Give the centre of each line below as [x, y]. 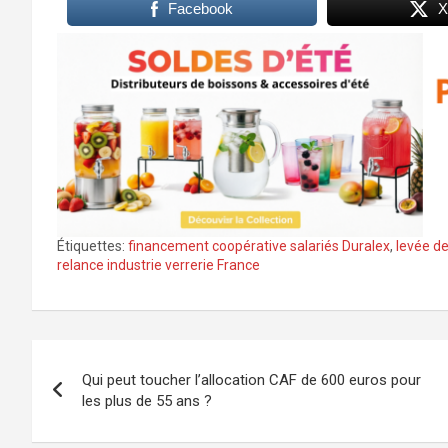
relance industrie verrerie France [158, 265]
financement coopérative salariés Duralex [259, 246]
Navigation [107, 359]
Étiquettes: [91, 246]
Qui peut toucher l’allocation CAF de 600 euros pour [251, 380]
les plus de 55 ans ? [147, 401]
